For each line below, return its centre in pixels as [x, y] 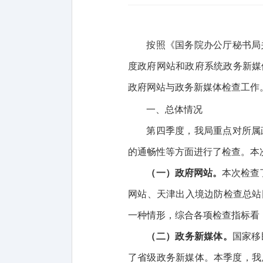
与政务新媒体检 [198, 87]
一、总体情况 [175, 109]
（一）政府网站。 [184, 173]
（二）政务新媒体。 [189, 236]
